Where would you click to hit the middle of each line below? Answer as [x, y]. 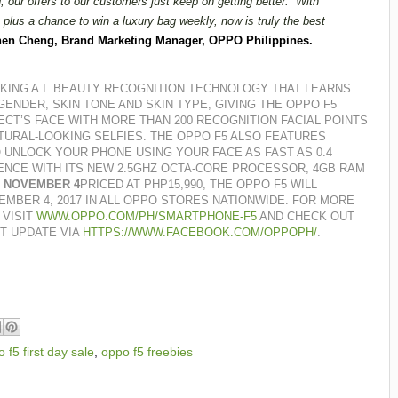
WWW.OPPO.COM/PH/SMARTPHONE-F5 [147, 217]
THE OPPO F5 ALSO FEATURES [238, 137]
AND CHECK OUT [306, 217]
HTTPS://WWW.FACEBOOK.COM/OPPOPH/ [200, 233]
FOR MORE [323, 201]
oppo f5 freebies [147, 352]
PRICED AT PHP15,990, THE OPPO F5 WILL [199, 185]
